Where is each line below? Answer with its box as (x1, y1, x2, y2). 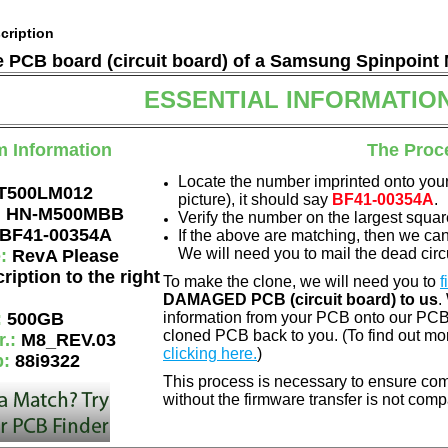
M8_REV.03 (21, 330, 116, 350)
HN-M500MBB (6, 204, 124, 224)
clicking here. (163, 345, 257, 362)
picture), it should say (178, 191, 332, 208)
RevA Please (12, 246, 119, 266)
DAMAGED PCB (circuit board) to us (163, 291, 438, 308)
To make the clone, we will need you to (163, 273, 440, 290)
